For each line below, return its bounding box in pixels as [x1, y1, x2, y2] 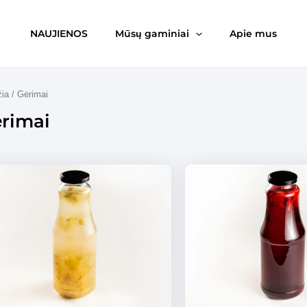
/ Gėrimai [9, 89, 48, 99]
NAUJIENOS [30, 27, 88, 40]
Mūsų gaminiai [115, 27, 190, 40]
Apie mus [229, 27, 277, 40]
